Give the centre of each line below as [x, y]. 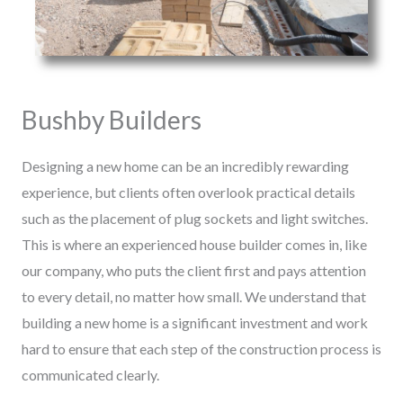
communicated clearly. [90, 374]
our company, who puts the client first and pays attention [194, 270]
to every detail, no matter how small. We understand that [194, 296]
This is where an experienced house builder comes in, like [194, 244]
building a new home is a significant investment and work [195, 322]
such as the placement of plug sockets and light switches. [195, 218]
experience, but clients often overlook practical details [188, 192]
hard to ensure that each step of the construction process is [201, 348]
